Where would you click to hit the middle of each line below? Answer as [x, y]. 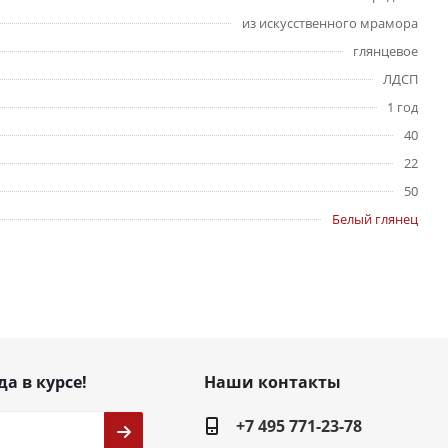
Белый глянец [375, 219]
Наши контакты [272, 382]
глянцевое [385, 51]
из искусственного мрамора [330, 23]
